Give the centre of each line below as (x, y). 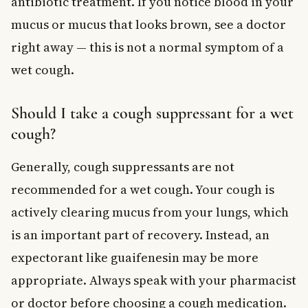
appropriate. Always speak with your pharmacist (154, 280)
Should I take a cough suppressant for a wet (152, 113)
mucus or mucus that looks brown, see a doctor (148, 24)
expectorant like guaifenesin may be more (135, 257)
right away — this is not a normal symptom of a (147, 47)
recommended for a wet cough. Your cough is (143, 189)
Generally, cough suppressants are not (123, 166)
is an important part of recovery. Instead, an (140, 234)
